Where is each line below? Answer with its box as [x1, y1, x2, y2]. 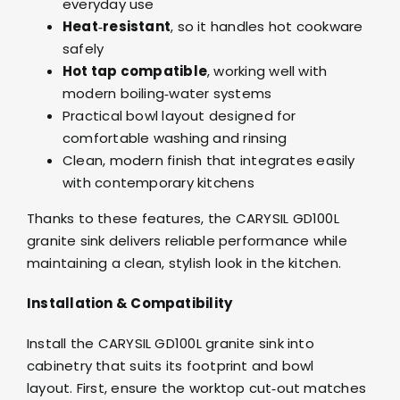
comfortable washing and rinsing [62, 129, 287, 148]
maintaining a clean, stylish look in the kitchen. [26, 254, 342, 273]
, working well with [207, 62, 328, 81]
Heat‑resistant [62, 17, 171, 37]
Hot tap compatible [62, 62, 208, 81]
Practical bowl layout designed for [62, 106, 296, 126]
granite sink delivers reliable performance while [26, 231, 347, 251]
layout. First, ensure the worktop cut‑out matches [26, 379, 367, 398]
